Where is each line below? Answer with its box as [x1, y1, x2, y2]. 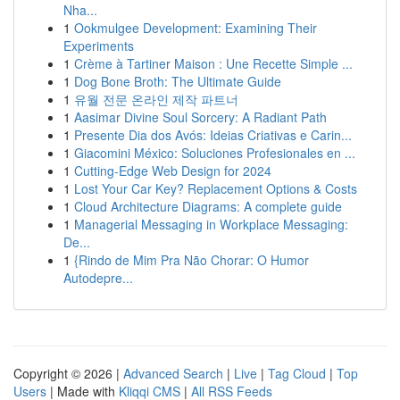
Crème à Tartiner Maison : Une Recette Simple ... [74, 54, 353, 72]
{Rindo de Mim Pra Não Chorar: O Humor [74, 251, 309, 269]
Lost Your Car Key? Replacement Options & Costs [74, 179, 357, 197]
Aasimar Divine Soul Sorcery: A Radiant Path [74, 108, 327, 126]
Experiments [63, 37, 134, 54]
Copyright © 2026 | [13, 364, 123, 382]
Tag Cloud [268, 364, 326, 382]
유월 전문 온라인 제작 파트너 [74, 90, 238, 108]
